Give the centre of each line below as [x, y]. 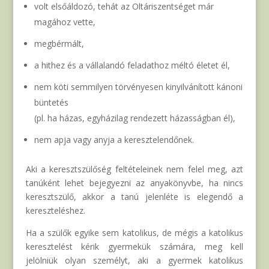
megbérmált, [59, 44]
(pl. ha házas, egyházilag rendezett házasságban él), [134, 118]
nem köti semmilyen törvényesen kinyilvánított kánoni [138, 87]
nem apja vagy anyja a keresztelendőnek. [114, 140]
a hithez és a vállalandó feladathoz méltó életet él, [132, 65]
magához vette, [65, 22]
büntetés [51, 103]
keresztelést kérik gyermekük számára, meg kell [134, 247]
